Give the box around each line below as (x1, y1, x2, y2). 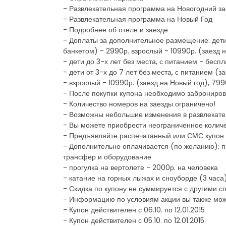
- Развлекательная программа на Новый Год (63, 14, 212, 24)
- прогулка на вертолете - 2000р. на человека (63, 162, 218, 173)
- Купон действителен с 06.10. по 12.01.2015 (63, 204, 205, 215)
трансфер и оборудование (63, 151, 151, 162)
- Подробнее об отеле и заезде (63, 24, 168, 35)
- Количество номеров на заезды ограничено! (63, 98, 215, 109)
